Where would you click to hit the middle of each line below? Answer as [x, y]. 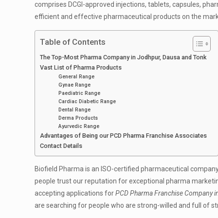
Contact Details [61, 146]
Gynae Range [75, 85]
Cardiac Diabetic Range [87, 101]
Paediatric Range [80, 93]
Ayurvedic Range [79, 126]
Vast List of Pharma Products [81, 67]
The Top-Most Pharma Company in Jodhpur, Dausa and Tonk [123, 57]
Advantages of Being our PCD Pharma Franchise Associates [124, 136]
